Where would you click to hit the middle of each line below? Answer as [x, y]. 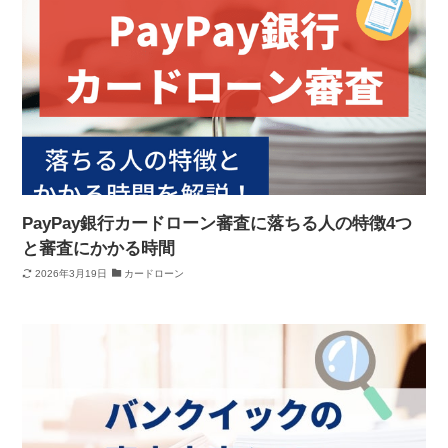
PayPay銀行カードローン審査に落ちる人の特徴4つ [217, 224]
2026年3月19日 [70, 273]
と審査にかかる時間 [99, 249]
